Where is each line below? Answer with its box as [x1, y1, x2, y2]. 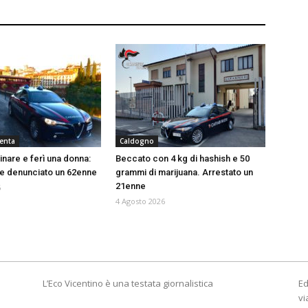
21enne [115, 181, 146, 192]
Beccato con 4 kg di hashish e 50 [115, 153, 250, 164]
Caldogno [120, 136, 154, 146]
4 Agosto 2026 [115, 196, 165, 207]
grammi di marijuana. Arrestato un [115, 167, 253, 178]
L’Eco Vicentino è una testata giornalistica [43, 277, 213, 290]
